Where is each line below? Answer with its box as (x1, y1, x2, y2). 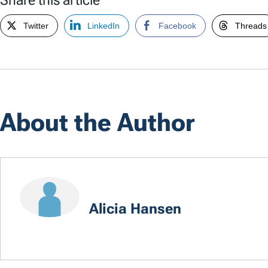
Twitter (23, 20, 48, 31)
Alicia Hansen (89, 200, 181, 218)
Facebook (159, 20, 196, 31)
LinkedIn (87, 20, 120, 31)
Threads (235, 20, 267, 31)
